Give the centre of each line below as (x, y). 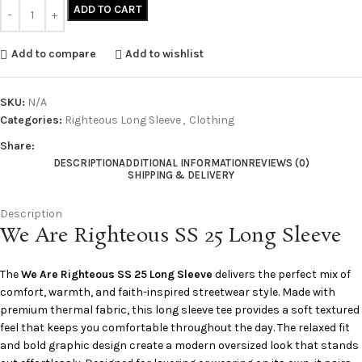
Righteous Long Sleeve (123, 120)
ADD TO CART (107, 9)
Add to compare (53, 54)
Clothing (212, 120)
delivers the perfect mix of (282, 274)
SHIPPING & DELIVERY (181, 175)
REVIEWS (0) (278, 162)
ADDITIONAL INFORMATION (183, 162)
